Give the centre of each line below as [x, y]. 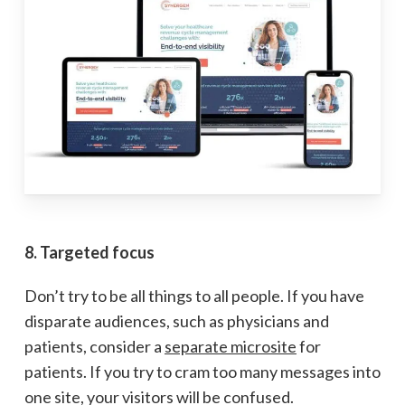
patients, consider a [94, 347]
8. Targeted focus [89, 253]
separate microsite [230, 347]
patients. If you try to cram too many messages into [202, 372]
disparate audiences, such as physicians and [176, 321]
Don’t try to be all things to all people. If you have [194, 296]
